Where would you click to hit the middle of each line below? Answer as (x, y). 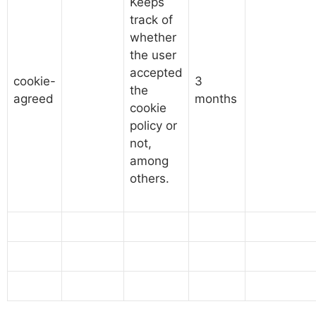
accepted (156, 73)
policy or (153, 126)
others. (150, 178)
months (216, 99)
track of (151, 20)
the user (153, 55)
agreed (34, 99)
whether (153, 37)
